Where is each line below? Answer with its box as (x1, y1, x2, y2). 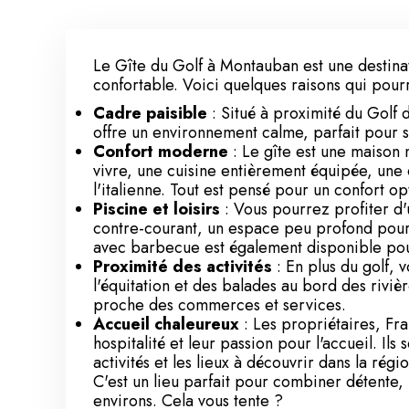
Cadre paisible (93, 101, 207, 125)
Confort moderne (93, 140, 228, 163)
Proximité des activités (93, 255, 272, 278)
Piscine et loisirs (93, 197, 220, 221)
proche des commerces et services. (93, 293, 346, 317)
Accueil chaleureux (93, 312, 239, 336)
